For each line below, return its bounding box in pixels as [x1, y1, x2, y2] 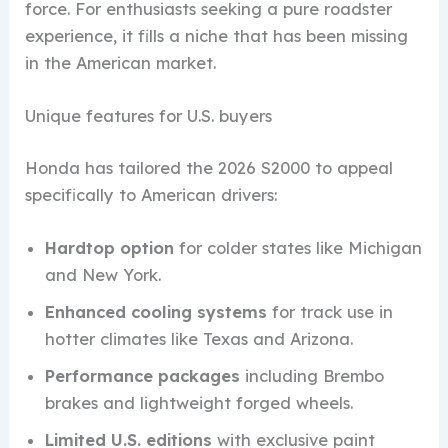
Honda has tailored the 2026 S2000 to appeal [25, 157, 394, 178]
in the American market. [25, 53, 217, 74]
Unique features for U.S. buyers [25, 106, 273, 127]
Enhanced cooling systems [45, 302, 268, 323]
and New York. [45, 265, 162, 286]
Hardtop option [45, 238, 175, 259]
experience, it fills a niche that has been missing [25, 26, 409, 47]
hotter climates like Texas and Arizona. [45, 329, 354, 350]
